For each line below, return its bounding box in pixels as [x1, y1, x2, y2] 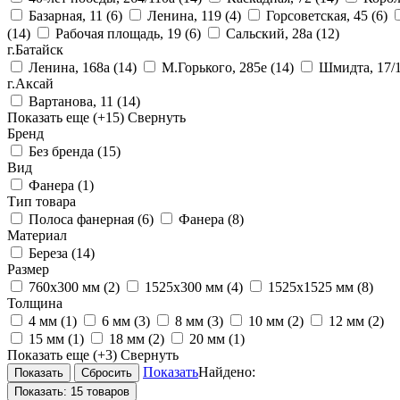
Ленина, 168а [29, 59, 113, 75]
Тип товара [7, 193, 76, 209]
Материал [7, 227, 67, 243]
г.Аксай [7, 75, 54, 91]
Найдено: [198, 363, 255, 379]
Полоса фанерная [29, 211, 137, 227]
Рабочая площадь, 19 [55, 25, 185, 41]
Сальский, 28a [226, 25, 316, 41]
